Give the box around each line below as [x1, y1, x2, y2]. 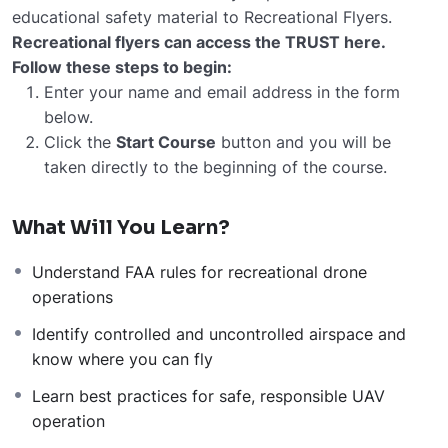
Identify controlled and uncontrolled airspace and [32, 324, 406, 345]
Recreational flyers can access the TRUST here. [12, 32, 385, 53]
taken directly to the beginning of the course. [44, 157, 387, 178]
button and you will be [216, 132, 391, 153]
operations [32, 287, 113, 308]
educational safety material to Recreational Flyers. [12, 7, 392, 28]
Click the [44, 132, 116, 153]
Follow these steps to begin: [12, 57, 232, 78]
